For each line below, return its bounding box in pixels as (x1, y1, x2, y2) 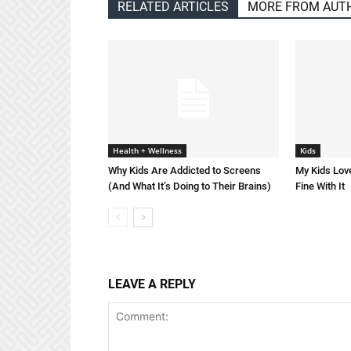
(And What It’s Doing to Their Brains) (108, 180, 271, 192)
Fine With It (295, 180, 345, 192)
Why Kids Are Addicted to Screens (108, 165, 261, 176)
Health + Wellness (113, 145, 182, 156)
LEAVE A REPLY (108, 277, 196, 291)
